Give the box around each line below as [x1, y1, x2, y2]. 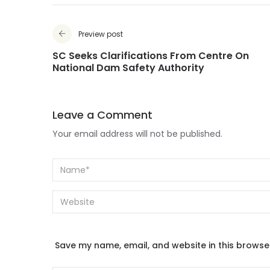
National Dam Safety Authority [52, 61, 204, 76]
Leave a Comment [52, 108, 152, 124]
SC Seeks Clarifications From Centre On [52, 49, 249, 64]
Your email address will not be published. [52, 128, 222, 141]
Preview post [78, 30, 123, 40]
